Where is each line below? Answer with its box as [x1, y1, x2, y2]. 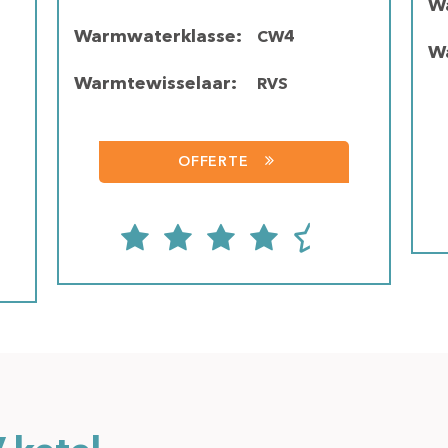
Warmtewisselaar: [74, 75, 238, 93]
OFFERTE [177, 155, 249, 169]
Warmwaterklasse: [74, 28, 243, 46]
